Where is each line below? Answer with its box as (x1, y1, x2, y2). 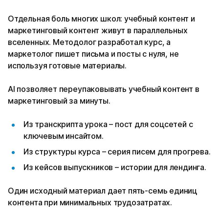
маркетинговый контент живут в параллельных (8, 25, 188, 36)
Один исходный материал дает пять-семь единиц (8, 186, 197, 196)
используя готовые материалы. (8, 61, 127, 71)
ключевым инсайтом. (23, 131, 106, 141)
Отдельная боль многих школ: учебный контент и (8, 14, 195, 24)
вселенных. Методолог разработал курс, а (8, 37, 171, 47)
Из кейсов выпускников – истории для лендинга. (23, 162, 206, 173)
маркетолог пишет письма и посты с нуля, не (8, 49, 179, 59)
